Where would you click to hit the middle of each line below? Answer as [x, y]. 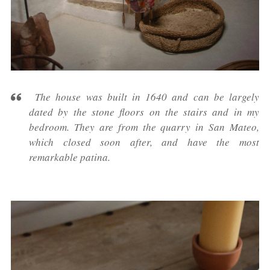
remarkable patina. [70, 157]
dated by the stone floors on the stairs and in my [144, 111]
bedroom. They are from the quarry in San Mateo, [144, 127]
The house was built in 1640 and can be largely [144, 96]
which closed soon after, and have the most [144, 142]
